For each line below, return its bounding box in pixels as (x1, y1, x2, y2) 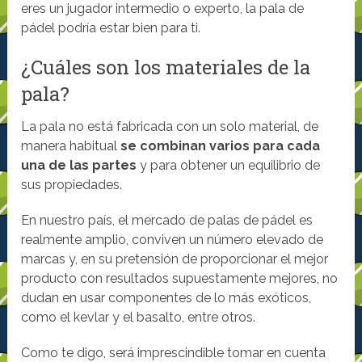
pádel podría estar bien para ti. (21, 20, 201, 36)
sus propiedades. (21, 177, 123, 193)
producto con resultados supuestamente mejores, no (21, 271, 339, 287)
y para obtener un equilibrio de (137, 158, 321, 174)
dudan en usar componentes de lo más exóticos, (21, 290, 312, 306)
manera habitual (21, 138, 121, 154)
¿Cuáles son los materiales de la (21, 54, 311, 81)
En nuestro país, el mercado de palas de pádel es (21, 213, 314, 229)
